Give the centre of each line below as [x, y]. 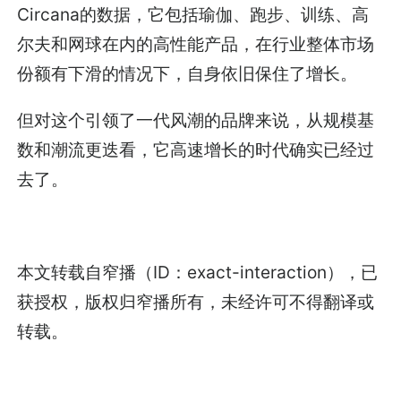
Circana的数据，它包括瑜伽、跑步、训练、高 [193, 14]
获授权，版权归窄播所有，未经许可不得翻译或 [196, 302]
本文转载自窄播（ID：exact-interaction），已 [198, 272]
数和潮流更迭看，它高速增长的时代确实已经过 [196, 149]
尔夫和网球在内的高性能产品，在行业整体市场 [196, 43]
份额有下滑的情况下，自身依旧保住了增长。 [188, 73]
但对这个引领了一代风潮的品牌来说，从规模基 [196, 119]
